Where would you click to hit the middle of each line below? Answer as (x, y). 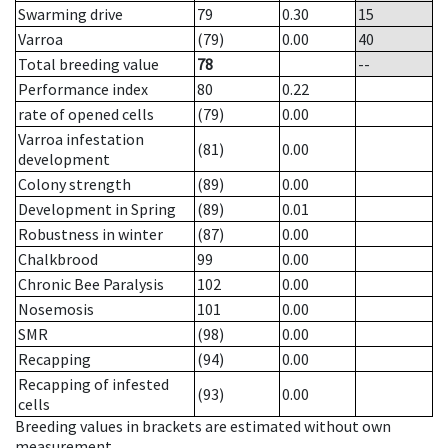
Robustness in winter (90, 234)
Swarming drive (70, 14)
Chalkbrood (58, 259)
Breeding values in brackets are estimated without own (203, 426)
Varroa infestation (81, 139)
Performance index (83, 89)
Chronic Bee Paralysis (91, 284)
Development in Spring (97, 209)
